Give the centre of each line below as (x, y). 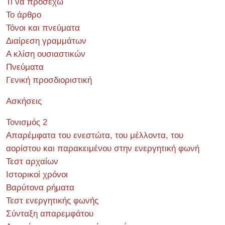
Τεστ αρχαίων (32, 161)
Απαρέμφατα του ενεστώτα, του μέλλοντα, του (95, 135)
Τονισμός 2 (27, 122)
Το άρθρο (24, 15)
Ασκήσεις (24, 101)
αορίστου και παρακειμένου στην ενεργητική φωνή (103, 148)
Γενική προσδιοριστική (49, 80)
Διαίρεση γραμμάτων (46, 41)
